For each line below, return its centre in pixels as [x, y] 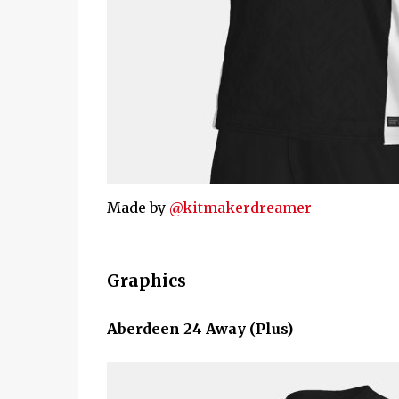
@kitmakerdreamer [240, 207]
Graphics [146, 281]
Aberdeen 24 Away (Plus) [199, 328]
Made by [138, 207]
